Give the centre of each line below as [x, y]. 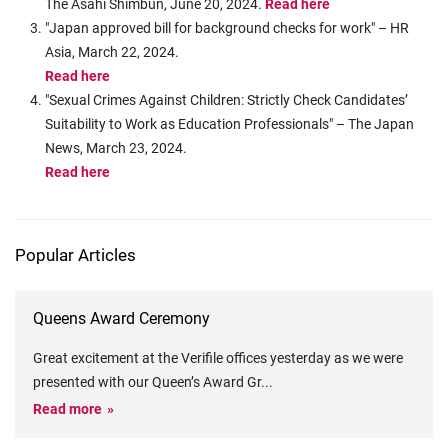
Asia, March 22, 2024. [113, 52]
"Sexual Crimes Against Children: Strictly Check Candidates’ [226, 100]
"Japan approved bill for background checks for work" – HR [227, 28]
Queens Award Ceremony [121, 318]
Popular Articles [75, 255]
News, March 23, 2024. [116, 148]
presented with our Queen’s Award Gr [147, 382]
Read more [67, 409]
